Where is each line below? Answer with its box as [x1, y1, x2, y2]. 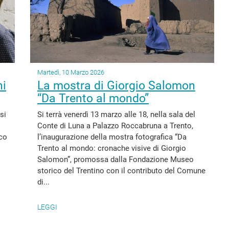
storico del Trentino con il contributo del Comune [37, 166, 205, 175]
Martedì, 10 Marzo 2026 [37, 68, 104, 76]
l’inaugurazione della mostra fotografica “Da [37, 132, 187, 142]
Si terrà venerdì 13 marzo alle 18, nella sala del [37, 110, 195, 119]
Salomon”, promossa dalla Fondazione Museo [37, 155, 194, 164]
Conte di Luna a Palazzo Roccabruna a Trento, [37, 121, 193, 130]
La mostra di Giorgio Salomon [37, 79, 195, 93]
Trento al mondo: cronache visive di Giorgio [37, 144, 186, 153]
